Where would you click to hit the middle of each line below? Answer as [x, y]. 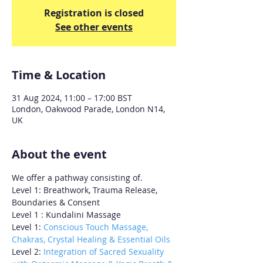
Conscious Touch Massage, [97, 227]
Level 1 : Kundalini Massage [68, 215]
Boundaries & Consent [57, 202]
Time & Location [59, 75]
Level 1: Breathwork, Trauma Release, [86, 190]
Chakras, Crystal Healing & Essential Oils [91, 239]
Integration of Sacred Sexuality [104, 252]
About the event [59, 154]
